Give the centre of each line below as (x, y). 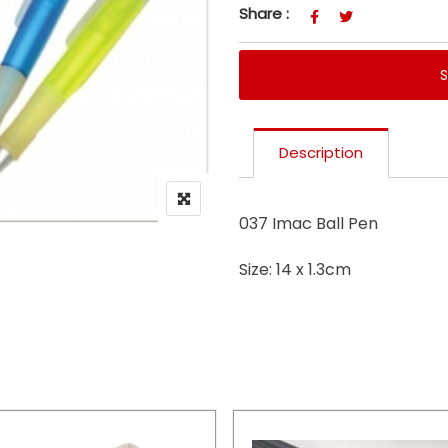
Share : (264, 13)
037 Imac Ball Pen (308, 223)
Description (321, 152)
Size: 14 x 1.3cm (295, 269)
